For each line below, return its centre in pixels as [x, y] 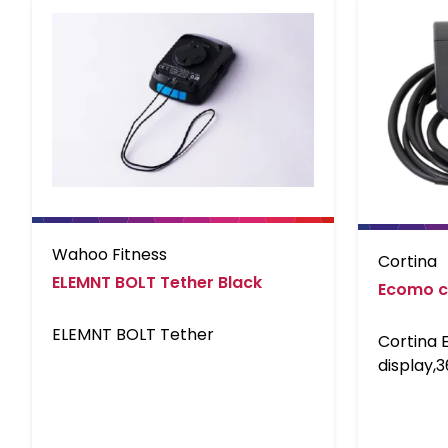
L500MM [410, 390]
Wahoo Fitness [109, 255]
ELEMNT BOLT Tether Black [157, 283]
